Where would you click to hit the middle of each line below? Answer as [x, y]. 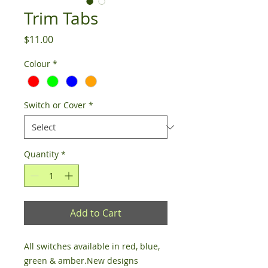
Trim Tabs [61, 18]
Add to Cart [96, 213]
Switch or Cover [55, 105]
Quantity [41, 154]
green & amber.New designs [81, 261]
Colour [37, 64]
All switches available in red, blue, [92, 246]
